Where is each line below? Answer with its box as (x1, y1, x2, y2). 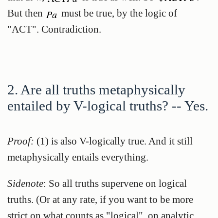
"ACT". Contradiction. (7, 23, 101, 35)
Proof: (7, 135, 34, 147)
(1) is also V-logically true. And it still (34, 135, 193, 147)
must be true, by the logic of (59, 7, 177, 18)
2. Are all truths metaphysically (7, 82, 185, 98)
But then (7, 7, 45, 18)
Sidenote (7, 177, 43, 189)
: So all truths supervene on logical (43, 177, 187, 189)
